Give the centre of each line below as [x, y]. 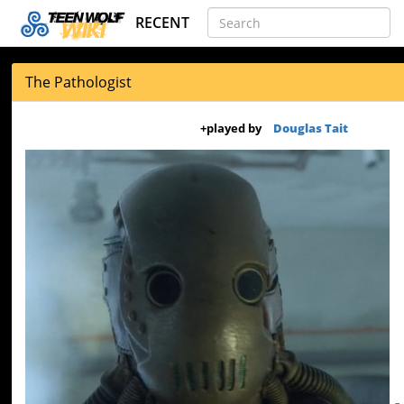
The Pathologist [79, 82]
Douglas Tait [310, 128]
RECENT [162, 23]
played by [234, 128]
